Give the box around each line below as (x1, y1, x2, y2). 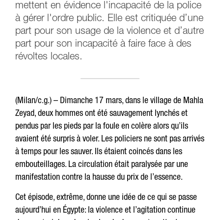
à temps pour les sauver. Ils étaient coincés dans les (15, 146, 183, 156)
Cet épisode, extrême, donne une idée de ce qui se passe (15, 192, 197, 202)
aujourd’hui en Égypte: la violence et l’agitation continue (15, 204, 196, 215)
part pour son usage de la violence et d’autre (15, 27, 204, 36)
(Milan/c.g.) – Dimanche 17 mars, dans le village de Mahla (15, 95, 204, 105)
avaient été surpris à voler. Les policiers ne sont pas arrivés (15, 133, 205, 143)
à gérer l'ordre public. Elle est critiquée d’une (15, 14, 204, 23)
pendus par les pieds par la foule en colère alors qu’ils (15, 120, 189, 131)
